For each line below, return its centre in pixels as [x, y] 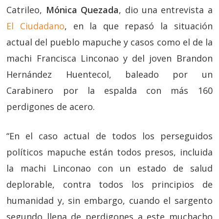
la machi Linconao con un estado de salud [109, 168]
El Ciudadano [36, 26]
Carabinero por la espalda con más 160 [109, 90]
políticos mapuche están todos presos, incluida [109, 152]
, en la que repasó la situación [139, 26]
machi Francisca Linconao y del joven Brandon [109, 58]
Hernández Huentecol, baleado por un [109, 74]
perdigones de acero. [51, 106]
